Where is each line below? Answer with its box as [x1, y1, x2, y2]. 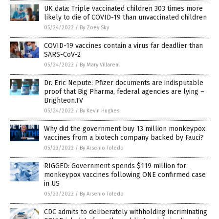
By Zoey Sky [80, 24, 109, 31]
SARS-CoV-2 [44, 50, 81, 59]
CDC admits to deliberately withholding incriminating [44, 207, 207, 216]
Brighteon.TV [44, 96, 83, 105]
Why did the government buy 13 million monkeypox [44, 124, 205, 133]
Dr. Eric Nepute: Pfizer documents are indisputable [44, 78, 203, 87]
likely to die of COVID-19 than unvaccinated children [44, 13, 207, 22]
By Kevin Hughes [80, 107, 119, 114]
